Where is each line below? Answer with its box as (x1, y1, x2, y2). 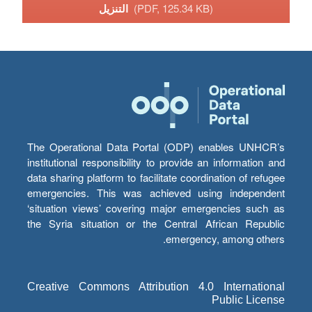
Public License (212, 294, 285, 306)
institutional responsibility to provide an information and (27, 155, 285, 170)
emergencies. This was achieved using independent (27, 185, 285, 201)
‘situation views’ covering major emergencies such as (27, 201, 285, 216)
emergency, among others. (166, 231, 285, 247)
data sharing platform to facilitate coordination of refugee (27, 170, 285, 185)
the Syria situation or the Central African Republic (27, 216, 285, 231)
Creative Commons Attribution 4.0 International (27, 281, 285, 293)
